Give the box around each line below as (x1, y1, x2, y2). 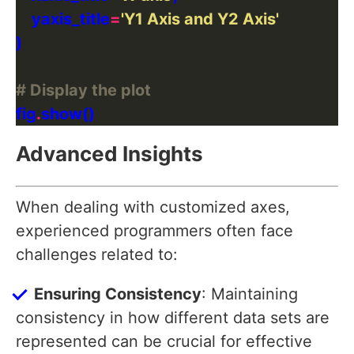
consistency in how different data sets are (16, 308, 330, 328)
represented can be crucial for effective (16, 332, 312, 352)
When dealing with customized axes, (16, 198, 290, 217)
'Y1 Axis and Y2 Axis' (121, 9, 279, 29)
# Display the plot (16, 81, 151, 100)
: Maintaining (201, 284, 298, 304)
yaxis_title (16, 9, 110, 29)
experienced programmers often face (16, 221, 293, 241)
